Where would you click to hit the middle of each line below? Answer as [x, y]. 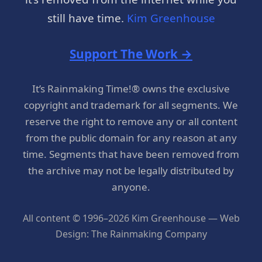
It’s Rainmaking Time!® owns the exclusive [131, 89]
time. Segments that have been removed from [131, 154]
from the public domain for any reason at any [131, 138]
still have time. [87, 18]
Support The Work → [131, 54]
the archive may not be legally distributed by [131, 171]
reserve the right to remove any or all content [131, 122]
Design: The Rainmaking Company [131, 234]
